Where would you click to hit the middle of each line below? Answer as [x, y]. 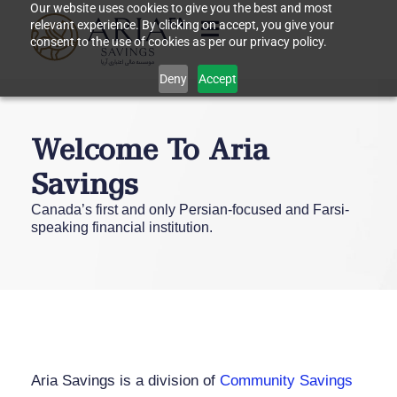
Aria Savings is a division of [125, 381]
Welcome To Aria [150, 149]
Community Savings [286, 381]
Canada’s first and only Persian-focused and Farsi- [190, 210]
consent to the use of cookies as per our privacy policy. [178, 42]
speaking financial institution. [122, 228]
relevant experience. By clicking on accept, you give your [182, 25]
